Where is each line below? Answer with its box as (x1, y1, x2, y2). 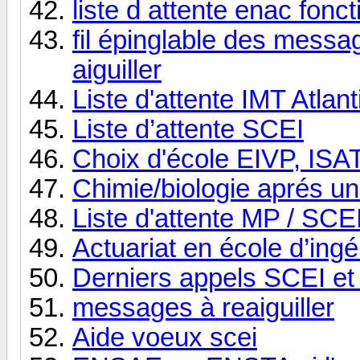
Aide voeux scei (72, 322, 257, 352)
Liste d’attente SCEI (72, 114, 304, 144)
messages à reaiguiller (72, 292, 334, 322)
